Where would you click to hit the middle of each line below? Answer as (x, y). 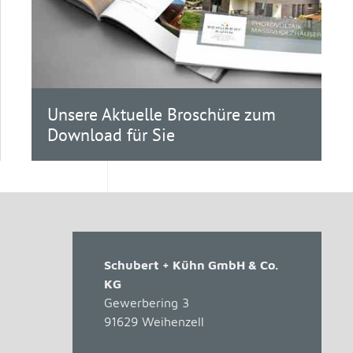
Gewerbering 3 (147, 303)
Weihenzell (173, 322)
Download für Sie (111, 135)
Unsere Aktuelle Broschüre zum (161, 115)
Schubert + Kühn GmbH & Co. (191, 265)
